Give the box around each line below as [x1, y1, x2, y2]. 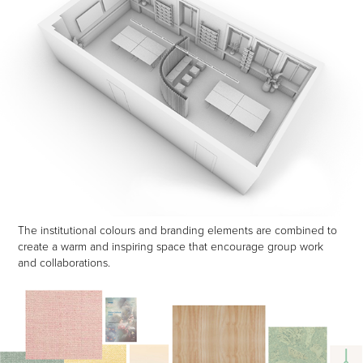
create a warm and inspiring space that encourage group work [18, 237, 324, 254]
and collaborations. [18, 254, 111, 270]
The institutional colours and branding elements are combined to [18, 221, 338, 237]
